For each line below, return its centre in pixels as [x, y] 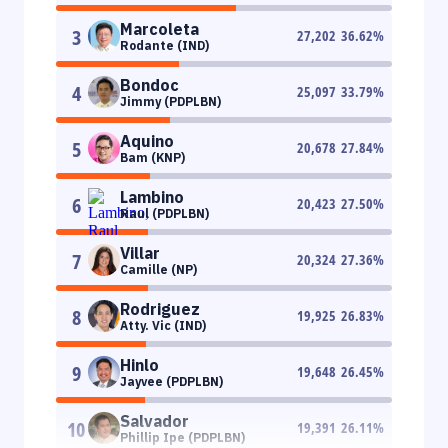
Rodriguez [160, 308]
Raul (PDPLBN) [164, 213]
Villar [140, 252]
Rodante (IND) [164, 45]
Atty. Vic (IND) [163, 325]
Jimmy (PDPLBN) [170, 101]
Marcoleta [159, 28]
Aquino [147, 140]
